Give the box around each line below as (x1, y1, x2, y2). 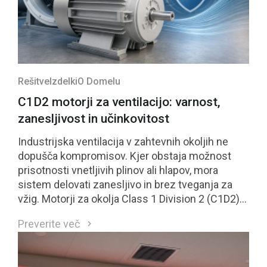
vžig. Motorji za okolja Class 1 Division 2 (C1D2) (18, 192, 240, 205)
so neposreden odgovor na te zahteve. (18, 206, 199, 219)
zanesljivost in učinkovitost (18, 111, 169, 126)
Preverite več (18, 217, 80, 230)
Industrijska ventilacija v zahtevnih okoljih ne (18, 135, 228, 148)
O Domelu (77, 75, 120, 87)
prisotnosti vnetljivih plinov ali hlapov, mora (18, 163, 218, 176)
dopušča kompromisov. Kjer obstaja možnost (18, 149, 231, 162)
